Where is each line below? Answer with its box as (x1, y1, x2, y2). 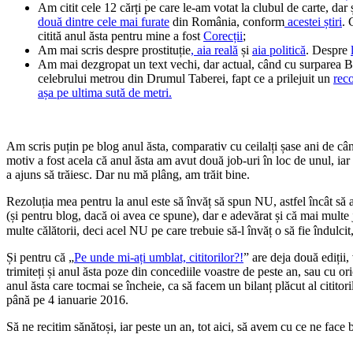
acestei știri (284, 14, 342, 28)
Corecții (203, 28, 243, 43)
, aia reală (191, 43, 238, 57)
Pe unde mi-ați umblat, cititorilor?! (74, 250, 243, 264)
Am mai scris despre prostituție (38, 43, 191, 57)
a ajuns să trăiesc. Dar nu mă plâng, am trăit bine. (6, 167, 250, 181)
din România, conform (169, 14, 284, 28)
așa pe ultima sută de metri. (38, 85, 172, 99)
